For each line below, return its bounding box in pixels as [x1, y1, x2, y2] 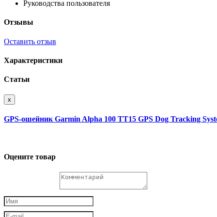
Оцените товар [4, 153, 56, 161]
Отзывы [4, 18, 33, 27]
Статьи [4, 75, 30, 84]
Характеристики [4, 56, 62, 64]
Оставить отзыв [4, 37, 56, 46]
